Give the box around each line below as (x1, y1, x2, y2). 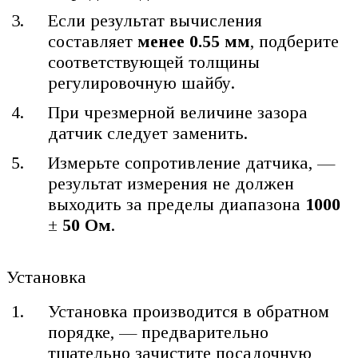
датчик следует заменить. (48, 123, 249, 144)
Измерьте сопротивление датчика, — (48, 153, 336, 173)
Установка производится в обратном (48, 300, 330, 321)
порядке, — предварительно (48, 321, 269, 342)
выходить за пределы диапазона (48, 194, 306, 215)
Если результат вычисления (48, 10, 263, 31)
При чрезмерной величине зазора (48, 102, 308, 123)
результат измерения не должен (48, 173, 295, 194)
